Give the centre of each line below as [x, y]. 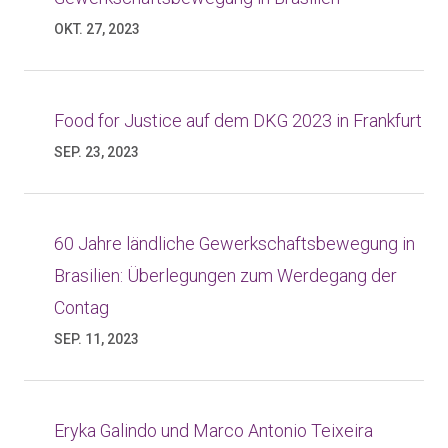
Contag [81, 307]
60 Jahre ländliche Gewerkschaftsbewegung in [234, 243]
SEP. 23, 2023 [96, 152]
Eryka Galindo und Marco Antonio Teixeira [213, 430]
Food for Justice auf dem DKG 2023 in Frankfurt [238, 120]
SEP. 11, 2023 [96, 339]
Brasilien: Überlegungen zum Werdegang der [225, 275]
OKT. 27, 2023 [97, 29]
